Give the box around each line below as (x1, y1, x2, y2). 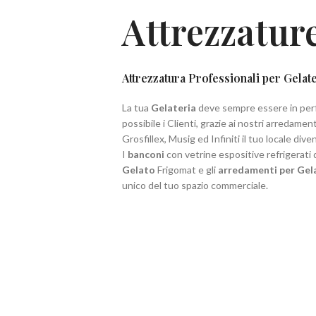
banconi (128, 148, 164, 160)
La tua (122, 102, 151, 114)
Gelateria (151, 102, 196, 114)
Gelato (122, 164, 155, 176)
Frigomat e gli (155, 164, 218, 176)
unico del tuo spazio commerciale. (122, 179, 268, 191)
